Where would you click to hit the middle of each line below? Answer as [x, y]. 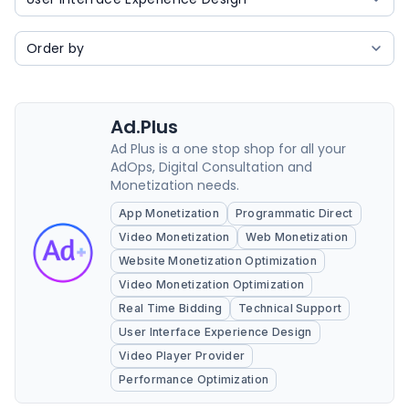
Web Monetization [297, 237]
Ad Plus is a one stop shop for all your [228, 149]
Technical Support [290, 308]
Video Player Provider [182, 356]
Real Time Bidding [171, 308]
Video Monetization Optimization [212, 284]
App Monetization [169, 213]
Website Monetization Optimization [218, 261]
